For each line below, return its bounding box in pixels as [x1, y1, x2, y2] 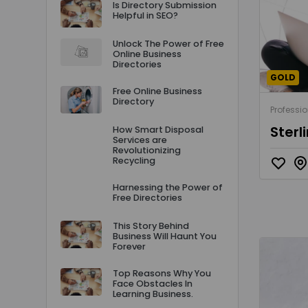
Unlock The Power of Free [113, 38, 224, 49]
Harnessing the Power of [113, 181, 223, 193]
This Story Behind [113, 220, 189, 232]
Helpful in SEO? [113, 10, 178, 21]
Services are [113, 134, 167, 146]
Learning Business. [113, 288, 193, 300]
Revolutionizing [113, 144, 181, 156]
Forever [113, 241, 146, 252]
